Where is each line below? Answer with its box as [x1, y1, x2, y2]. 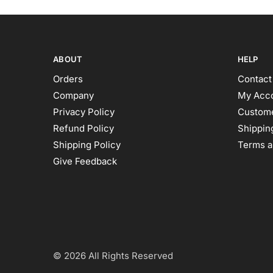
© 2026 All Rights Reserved [53, 249, 173, 261]
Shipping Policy [53, 139, 121, 151]
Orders [53, 73, 83, 85]
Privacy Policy [53, 106, 115, 118]
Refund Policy [53, 122, 114, 135]
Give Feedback [53, 155, 117, 168]
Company [53, 90, 94, 102]
